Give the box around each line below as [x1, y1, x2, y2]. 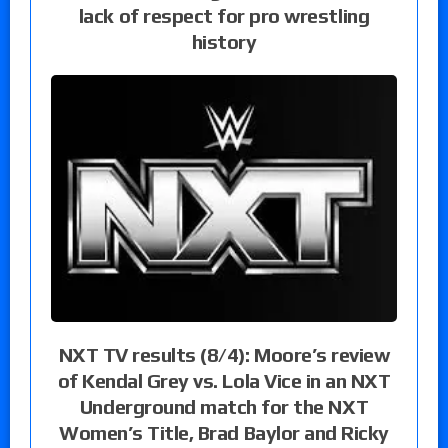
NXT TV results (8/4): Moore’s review [58, 343, 390, 367]
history [191, 30, 257, 54]
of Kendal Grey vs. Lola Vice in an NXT [57, 369, 391, 393]
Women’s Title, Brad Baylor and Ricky [59, 421, 389, 445]
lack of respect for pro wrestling [78, 4, 370, 28]
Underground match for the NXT [79, 395, 369, 419]
